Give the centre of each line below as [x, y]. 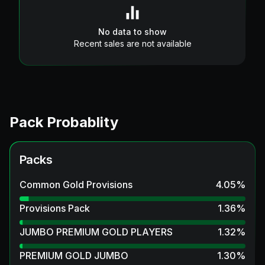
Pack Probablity [64, 122]
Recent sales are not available [132, 43]
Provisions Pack [55, 208]
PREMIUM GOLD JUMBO [74, 255]
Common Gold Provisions [76, 184]
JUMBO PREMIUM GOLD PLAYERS [96, 232]
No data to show [132, 31]
